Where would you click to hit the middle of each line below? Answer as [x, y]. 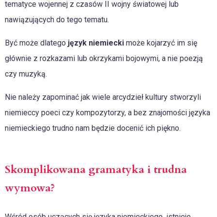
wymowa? [30, 188]
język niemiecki [96, 43]
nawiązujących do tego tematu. [57, 20]
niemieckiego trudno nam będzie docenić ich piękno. [93, 128]
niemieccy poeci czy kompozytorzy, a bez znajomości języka [108, 113]
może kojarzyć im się [161, 43]
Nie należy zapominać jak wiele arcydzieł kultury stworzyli [103, 97]
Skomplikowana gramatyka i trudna [96, 170]
